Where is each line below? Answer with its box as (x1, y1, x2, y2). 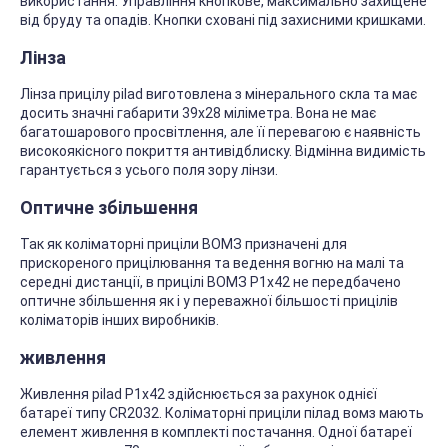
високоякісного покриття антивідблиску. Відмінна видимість (20, 143, 426, 160)
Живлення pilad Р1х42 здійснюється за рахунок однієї (20, 386, 377, 403)
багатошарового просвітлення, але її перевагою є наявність (20, 124, 421, 141)
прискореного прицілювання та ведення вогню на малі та (20, 255, 404, 272)
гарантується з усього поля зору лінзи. (20, 162, 278, 179)
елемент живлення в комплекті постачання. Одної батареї (20, 424, 412, 441)
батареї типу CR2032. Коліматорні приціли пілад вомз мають (20, 405, 424, 422)
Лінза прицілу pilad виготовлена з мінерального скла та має (20, 86, 417, 103)
